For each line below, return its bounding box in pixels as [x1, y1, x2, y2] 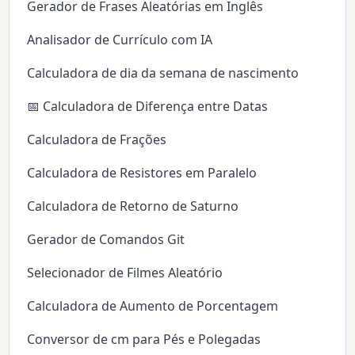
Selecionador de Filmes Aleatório [27, 264, 223, 282]
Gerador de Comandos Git [27, 231, 185, 249]
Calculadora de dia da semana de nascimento [27, 64, 300, 82]
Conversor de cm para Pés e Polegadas [27, 330, 261, 349]
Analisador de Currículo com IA [27, 31, 213, 49]
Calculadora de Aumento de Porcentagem [27, 297, 279, 315]
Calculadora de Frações [27, 131, 167, 149]
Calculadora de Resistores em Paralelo [27, 164, 258, 182]
